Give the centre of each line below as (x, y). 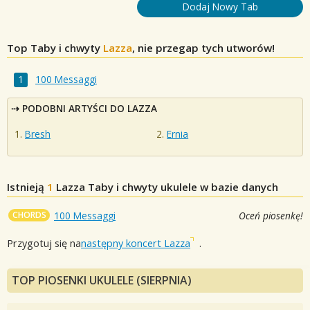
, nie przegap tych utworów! (203, 48)
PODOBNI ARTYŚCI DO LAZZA (90, 109)
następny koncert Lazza (136, 243)
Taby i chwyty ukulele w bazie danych (182, 186)
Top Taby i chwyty (55, 48)
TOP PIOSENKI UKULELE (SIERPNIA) (102, 281)
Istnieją (27, 186)
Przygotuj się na (44, 243)
